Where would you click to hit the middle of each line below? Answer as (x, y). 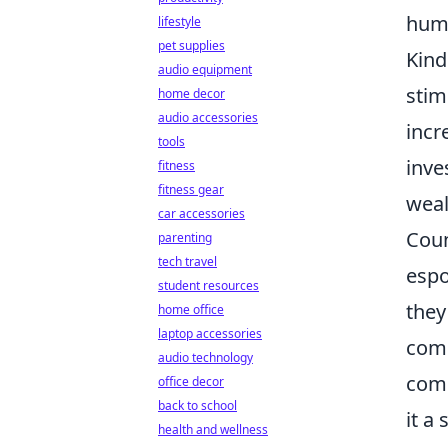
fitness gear (191, 189)
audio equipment (205, 69)
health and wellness (213, 429)
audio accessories (208, 117)
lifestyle (179, 21)
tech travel (187, 261)
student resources (208, 285)
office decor (191, 381)
